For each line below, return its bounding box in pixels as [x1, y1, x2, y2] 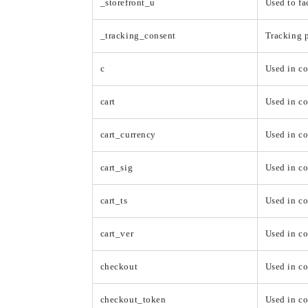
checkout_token [100, 295, 166, 305]
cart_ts [100, 196, 128, 206]
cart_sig [100, 163, 133, 173]
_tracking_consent [100, 31, 176, 41]
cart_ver [100, 229, 134, 239]
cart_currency [100, 130, 156, 140]
